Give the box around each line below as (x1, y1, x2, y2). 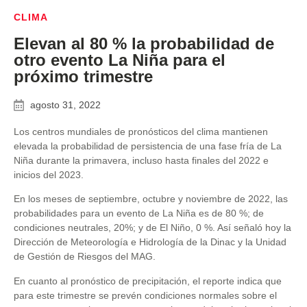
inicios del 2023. (14, 169, 84, 180)
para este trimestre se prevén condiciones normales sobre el (14, 289, 277, 301)
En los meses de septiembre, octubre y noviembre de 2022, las (14, 193, 288, 205)
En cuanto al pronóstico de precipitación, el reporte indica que (14, 275, 282, 286)
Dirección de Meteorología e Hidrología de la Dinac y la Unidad (14, 236, 286, 248)
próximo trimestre (14, 67, 153, 86)
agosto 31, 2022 (30, 99, 101, 110)
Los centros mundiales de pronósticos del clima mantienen (14, 126, 268, 137)
